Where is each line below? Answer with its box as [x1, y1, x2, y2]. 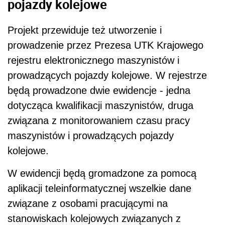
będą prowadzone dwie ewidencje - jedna [8, 85, 190, 96]
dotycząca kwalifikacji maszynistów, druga [8, 100, 193, 111]
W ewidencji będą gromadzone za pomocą [8, 168, 196, 179]
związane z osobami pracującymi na [8, 198, 168, 209]
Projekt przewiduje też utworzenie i [8, 25, 162, 36]
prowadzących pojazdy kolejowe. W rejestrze [8, 70, 207, 81]
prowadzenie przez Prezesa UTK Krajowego [8, 40, 203, 51]
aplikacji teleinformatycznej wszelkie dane [8, 183, 191, 194]
